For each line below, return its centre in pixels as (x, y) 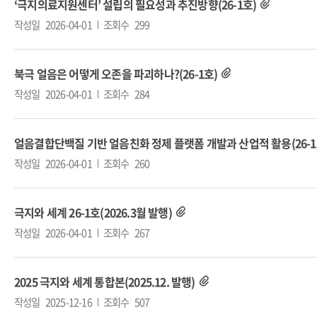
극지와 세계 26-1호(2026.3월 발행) (93, 212)
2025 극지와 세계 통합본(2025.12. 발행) (105, 282)
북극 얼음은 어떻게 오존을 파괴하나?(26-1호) (116, 74)
